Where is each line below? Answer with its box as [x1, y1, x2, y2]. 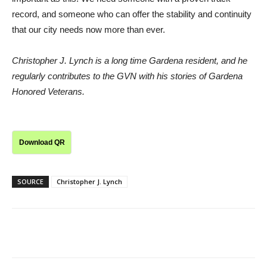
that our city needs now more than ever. [12, 24, 165, 35]
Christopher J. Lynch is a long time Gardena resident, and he [12, 55, 247, 66]
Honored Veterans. [12, 86, 85, 97]
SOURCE [17, 177, 44, 187]
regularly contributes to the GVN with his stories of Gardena [12, 71, 243, 82]
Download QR [18, 138, 65, 147]
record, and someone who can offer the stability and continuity [12, 9, 252, 20]
